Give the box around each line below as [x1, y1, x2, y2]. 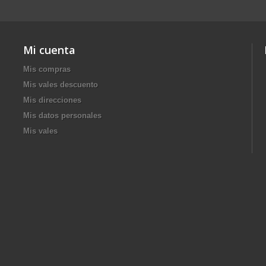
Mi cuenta [23, 42, 75, 57]
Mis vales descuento [23, 80, 98, 89]
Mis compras [23, 64, 71, 74]
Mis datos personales [23, 110, 102, 120]
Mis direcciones [23, 95, 81, 104]
